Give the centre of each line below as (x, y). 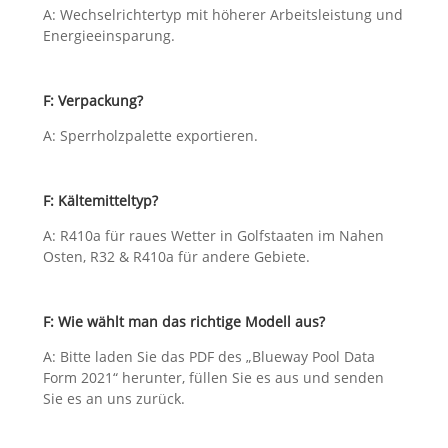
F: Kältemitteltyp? (100, 201)
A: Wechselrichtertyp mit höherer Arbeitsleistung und (222, 15)
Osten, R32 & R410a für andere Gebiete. (176, 257)
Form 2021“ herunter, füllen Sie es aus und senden (213, 378)
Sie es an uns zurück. (113, 399)
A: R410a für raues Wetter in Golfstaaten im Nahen (213, 236)
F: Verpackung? (92, 101)
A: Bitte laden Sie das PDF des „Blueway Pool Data (208, 357)
